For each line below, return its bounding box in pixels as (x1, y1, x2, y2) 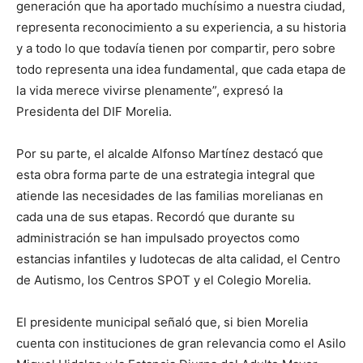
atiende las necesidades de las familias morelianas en (16, 188, 323, 203)
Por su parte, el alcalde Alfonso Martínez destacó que (16, 146, 323, 161)
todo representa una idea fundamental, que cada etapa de (16, 62, 346, 77)
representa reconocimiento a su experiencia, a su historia (16, 19, 346, 35)
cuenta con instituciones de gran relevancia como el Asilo (16, 335, 346, 351)
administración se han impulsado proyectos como (16, 230, 300, 246)
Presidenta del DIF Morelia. (16, 104, 172, 119)
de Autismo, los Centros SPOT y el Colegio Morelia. (16, 272, 311, 288)
